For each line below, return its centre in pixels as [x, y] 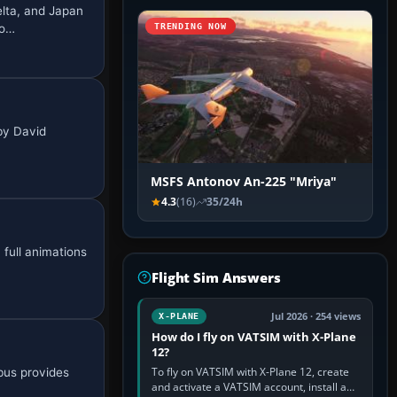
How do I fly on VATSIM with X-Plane [254, 337]
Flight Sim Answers [216, 278]
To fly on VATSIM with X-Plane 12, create [250, 372]
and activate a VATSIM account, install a [249, 387]
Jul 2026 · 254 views [316, 317]
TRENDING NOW [191, 27]
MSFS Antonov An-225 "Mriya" [244, 182]
